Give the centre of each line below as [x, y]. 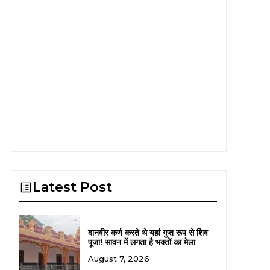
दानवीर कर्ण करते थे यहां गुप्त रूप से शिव [148, 232]
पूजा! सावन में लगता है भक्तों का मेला [141, 242]
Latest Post [72, 187]
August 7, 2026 [118, 258]
